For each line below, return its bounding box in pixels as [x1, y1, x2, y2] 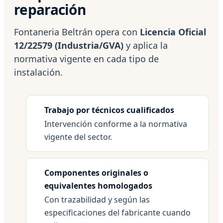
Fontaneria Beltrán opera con [14, 25, 140, 38]
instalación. [14, 66, 63, 78]
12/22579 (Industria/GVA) [14, 39, 123, 51]
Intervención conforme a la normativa [44, 118, 187, 129]
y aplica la [123, 39, 168, 51]
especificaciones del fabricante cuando [44, 207, 191, 218]
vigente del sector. [44, 131, 112, 142]
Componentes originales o [44, 167, 148, 178]
